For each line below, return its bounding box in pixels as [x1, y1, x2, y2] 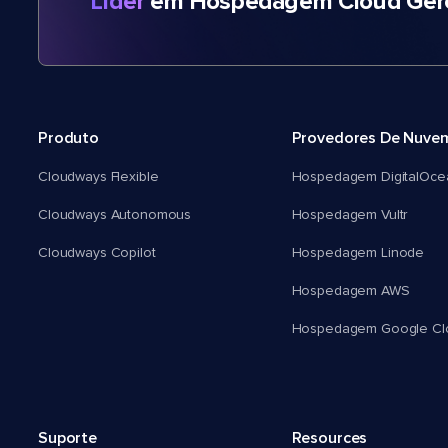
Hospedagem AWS [291, 284, 410, 299]
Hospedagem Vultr [291, 208, 409, 223]
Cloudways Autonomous [38, 208, 192, 223]
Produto [38, 130, 99, 147]
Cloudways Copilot [38, 246, 156, 261]
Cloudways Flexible [38, 170, 159, 185]
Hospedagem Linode [291, 246, 425, 261]
